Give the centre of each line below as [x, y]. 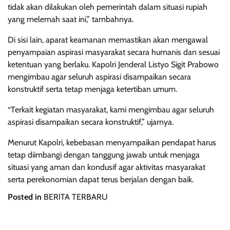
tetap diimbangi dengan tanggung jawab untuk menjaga [104, 155]
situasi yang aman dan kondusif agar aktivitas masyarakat [107, 167]
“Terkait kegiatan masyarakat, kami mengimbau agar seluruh [111, 109]
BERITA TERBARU [76, 197]
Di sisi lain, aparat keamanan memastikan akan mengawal [108, 40]
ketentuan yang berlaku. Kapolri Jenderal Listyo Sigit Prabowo [113, 64]
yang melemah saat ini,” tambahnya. [71, 19]
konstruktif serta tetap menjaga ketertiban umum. [92, 89]
